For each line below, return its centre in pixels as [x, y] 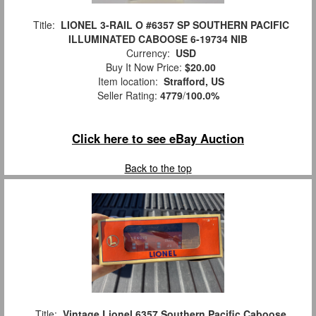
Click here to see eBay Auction [158, 138]
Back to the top [158, 168]
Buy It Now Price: [142, 67]
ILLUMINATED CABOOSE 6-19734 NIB [158, 38]
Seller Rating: [128, 95]
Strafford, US [194, 81]
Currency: [148, 53]
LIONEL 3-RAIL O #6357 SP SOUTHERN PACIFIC [175, 24]
